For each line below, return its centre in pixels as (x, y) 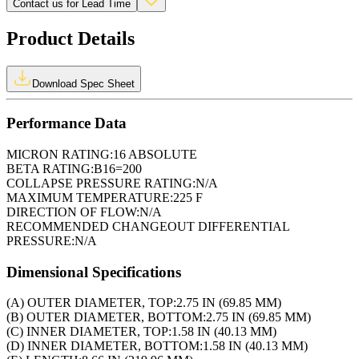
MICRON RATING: (60, 154)
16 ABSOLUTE (155, 154)
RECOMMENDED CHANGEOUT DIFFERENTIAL (148, 226)
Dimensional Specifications (94, 272)
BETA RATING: (50, 168)
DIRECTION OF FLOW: (73, 212)
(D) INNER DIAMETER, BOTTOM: (105, 346)
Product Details (71, 38)
